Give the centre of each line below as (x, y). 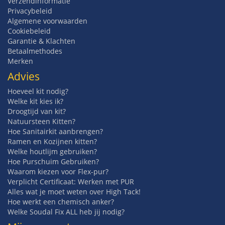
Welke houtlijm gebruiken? (52, 152)
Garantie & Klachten (41, 41)
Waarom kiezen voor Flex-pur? (58, 172)
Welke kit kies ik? (35, 101)
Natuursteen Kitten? (41, 122)
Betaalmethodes (35, 51)
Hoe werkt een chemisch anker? (61, 202)
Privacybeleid (30, 11)
